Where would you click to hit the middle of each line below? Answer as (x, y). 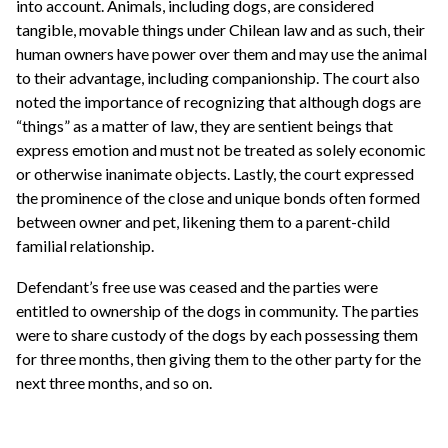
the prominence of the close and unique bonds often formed (218, 197)
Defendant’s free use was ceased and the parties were (197, 287)
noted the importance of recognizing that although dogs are (218, 101)
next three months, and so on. (115, 383)
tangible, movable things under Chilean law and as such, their (220, 29)
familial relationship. (86, 245)
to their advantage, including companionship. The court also (218, 77)
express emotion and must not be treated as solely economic (221, 149)
